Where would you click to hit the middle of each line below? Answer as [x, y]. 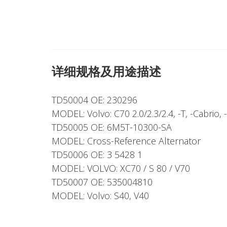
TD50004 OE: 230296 [94, 100]
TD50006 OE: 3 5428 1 [97, 155]
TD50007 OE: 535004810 [102, 182]
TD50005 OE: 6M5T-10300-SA [112, 127]
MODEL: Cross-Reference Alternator [126, 141]
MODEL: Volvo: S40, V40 [100, 196]
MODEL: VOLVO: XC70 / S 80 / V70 [121, 168]
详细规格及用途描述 [106, 71]
